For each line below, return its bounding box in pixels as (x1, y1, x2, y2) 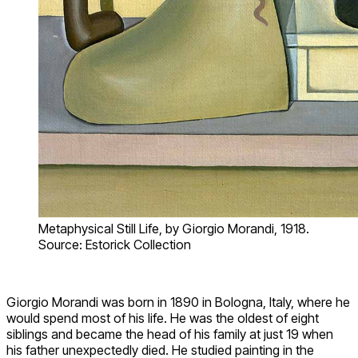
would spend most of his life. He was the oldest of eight (6, 309, 319, 326)
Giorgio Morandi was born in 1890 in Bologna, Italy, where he (6, 293, 350, 310)
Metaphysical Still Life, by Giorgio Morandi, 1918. (38, 220, 309, 237)
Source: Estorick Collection (38, 236, 191, 253)
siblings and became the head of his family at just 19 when (6, 325, 333, 342)
